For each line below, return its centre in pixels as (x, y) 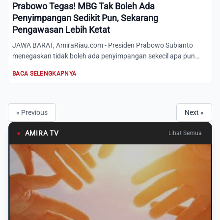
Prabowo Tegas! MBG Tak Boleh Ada (83, 6)
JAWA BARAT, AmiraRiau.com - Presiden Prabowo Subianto (103, 45)
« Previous (32, 112)
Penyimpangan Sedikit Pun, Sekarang (85, 18)
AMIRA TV (42, 133)
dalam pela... (32, 67)
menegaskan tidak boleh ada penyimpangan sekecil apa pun (104, 56)
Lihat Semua (185, 133)
